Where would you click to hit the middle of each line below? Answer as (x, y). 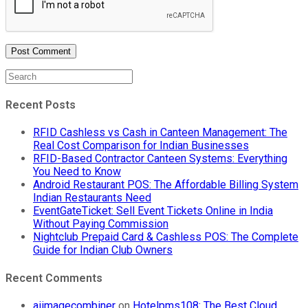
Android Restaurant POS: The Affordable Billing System (166, 185)
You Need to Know (77, 172)
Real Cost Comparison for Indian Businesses (141, 146)
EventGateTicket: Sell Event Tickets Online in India (153, 211)
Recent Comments (54, 278)
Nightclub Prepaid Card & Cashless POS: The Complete (166, 237)
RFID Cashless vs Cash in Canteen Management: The (160, 133)
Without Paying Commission (101, 224)
